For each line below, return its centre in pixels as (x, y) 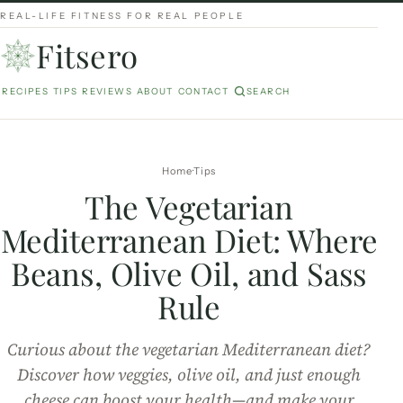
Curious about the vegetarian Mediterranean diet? (189, 349)
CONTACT (203, 91)
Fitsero (87, 56)
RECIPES (26, 91)
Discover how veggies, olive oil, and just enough (189, 374)
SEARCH (269, 91)
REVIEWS (107, 91)
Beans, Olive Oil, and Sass (189, 273)
